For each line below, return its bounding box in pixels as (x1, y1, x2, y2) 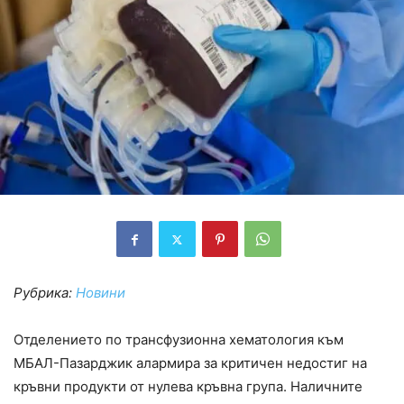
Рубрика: (14, 284, 76, 302)
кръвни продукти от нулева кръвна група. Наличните (14, 378, 363, 396)
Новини (76, 284, 125, 302)
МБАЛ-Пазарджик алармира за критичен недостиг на (14, 354, 367, 372)
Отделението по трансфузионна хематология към (14, 331, 344, 349)
